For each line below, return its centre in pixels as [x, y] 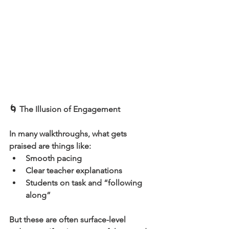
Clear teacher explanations [74, 170]
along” [38, 195]
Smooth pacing [54, 158]
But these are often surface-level [68, 219]
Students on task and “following [85, 182]
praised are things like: [50, 146]
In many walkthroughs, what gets [69, 133]
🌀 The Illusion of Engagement [65, 109]
